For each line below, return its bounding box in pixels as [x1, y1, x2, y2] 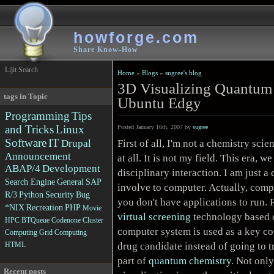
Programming [5, 109, 70, 122]
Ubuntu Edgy [117, 95, 202, 112]
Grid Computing [39, 228, 87, 237]
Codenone [51, 216, 81, 224]
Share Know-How [73, 45, 138, 54]
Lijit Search [5, 65, 38, 74]
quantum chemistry [149, 254, 232, 267]
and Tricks [5, 123, 54, 136]
